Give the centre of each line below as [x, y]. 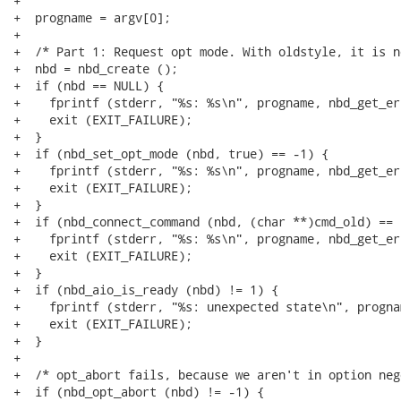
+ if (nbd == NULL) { [89, 85]
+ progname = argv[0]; [92, 17]
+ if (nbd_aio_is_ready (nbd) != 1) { [146, 290]
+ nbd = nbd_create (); [96, 68]
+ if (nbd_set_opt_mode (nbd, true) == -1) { [171, 154]
